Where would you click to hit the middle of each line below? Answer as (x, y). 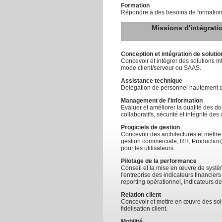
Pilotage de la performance (159, 161)
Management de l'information (162, 101)
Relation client (141, 195)
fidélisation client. (144, 209)
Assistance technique (152, 81)
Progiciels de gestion (150, 127)
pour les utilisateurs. (148, 148)
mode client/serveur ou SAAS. (161, 68)
